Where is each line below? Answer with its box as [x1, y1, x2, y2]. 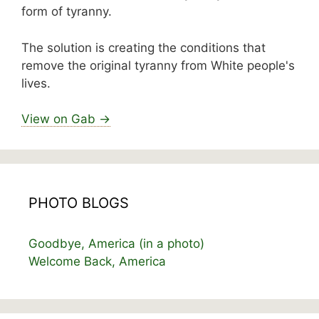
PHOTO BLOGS [28, 194, 129, 212]
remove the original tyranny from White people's [21, 58, 295, 73]
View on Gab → [21, 112, 110, 127]
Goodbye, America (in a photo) [28, 236, 204, 251]
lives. [21, 75, 51, 90]
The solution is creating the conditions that [21, 40, 266, 55]
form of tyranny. [21, 4, 112, 19]
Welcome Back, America [28, 254, 166, 269]
